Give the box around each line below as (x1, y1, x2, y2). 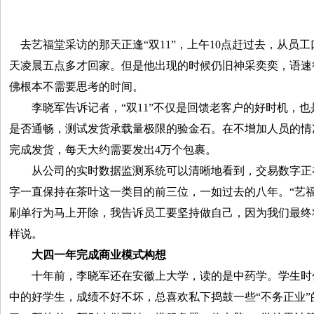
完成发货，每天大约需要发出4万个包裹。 (9, 144, 217, 156)
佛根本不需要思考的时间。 (9, 81, 144, 93)
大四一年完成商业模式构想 (32, 249, 166, 261)
